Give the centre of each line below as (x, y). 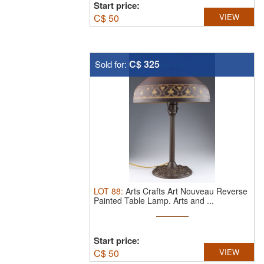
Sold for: (112, 64)
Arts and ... (194, 200)
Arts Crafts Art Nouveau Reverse (187, 191)
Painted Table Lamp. (133, 200)
